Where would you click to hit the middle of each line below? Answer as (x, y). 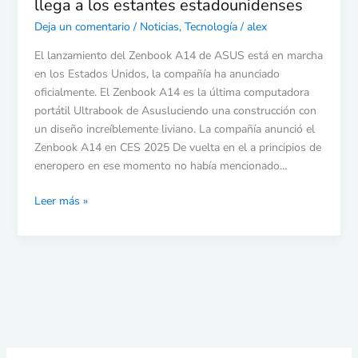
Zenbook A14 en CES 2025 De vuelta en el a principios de (177, 147)
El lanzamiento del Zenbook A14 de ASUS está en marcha (178, 55)
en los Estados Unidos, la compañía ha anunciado (157, 74)
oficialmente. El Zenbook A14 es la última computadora (171, 92)
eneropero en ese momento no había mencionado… (161, 165)
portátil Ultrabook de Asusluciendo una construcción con (175, 110)
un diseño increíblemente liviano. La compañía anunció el (174, 129)
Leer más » (61, 201)
